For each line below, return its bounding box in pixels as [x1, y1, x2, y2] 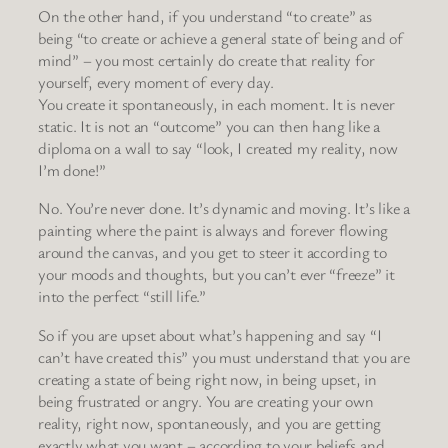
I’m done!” [38, 159, 106, 182]
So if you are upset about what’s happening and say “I [38, 323, 382, 346]
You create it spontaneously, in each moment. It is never [38, 93, 395, 116]
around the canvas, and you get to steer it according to [38, 241, 387, 264]
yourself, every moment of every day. [38, 71, 274, 94]
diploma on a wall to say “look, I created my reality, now [38, 137, 398, 160]
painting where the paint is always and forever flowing [38, 219, 389, 242]
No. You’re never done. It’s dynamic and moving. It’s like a [38, 197, 410, 220]
